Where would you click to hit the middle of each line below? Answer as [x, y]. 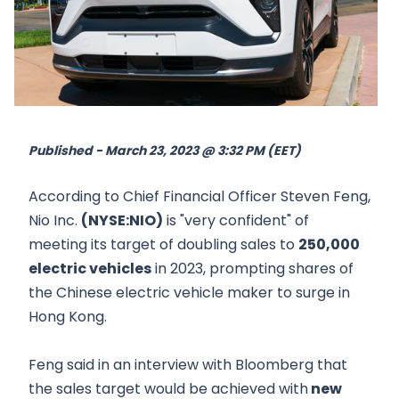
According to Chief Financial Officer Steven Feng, [199, 196]
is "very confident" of [236, 220]
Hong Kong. [68, 316]
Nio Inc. [55, 220]
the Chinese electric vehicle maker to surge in [189, 292]
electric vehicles [90, 268]
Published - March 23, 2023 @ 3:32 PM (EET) [165, 150]
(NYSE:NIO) [122, 220]
